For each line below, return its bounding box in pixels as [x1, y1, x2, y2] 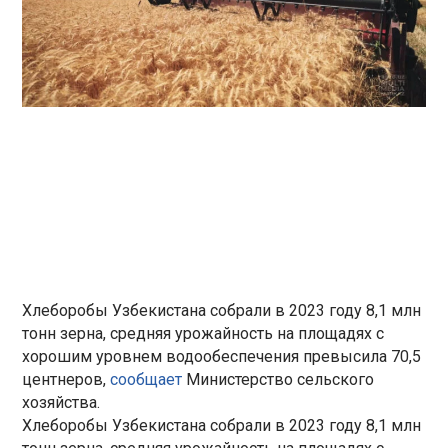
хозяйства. [22, 392, 101, 412]
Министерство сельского [186, 369, 375, 389]
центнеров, [22, 369, 111, 389]
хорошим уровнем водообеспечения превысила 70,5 [22, 346, 422, 366]
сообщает [110, 369, 187, 389]
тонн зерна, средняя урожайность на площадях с [22, 323, 385, 343]
